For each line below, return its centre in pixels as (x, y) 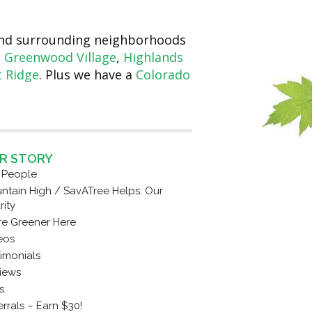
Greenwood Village (60, 57)
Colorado (163, 75)
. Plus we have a (87, 75)
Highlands (153, 57)
